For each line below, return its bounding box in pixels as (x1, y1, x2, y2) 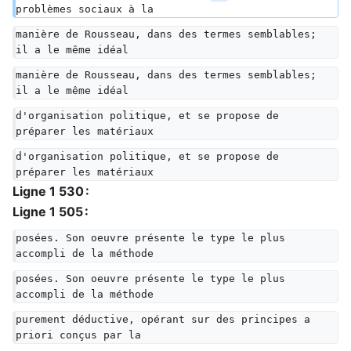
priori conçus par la (16, 329, 141, 341)
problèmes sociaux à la (16, 3, 154, 15)
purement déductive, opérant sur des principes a (16, 313, 317, 325)
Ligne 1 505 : (13, 204, 89, 219)
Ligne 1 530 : (13, 183, 89, 199)
